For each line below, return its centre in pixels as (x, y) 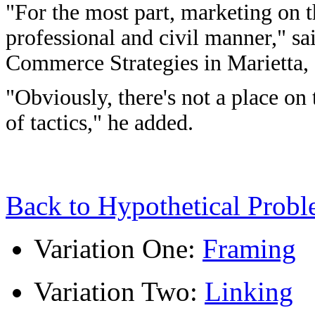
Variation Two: (119, 291)
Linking (249, 291)
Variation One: (118, 249)
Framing (249, 249)
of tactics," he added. (99, 123)
